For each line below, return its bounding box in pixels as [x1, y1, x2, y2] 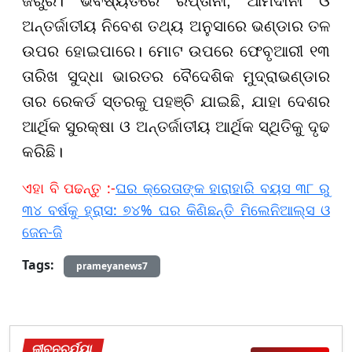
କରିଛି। [22, 142, 63, 160]
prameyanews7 [76, 258, 148, 273]
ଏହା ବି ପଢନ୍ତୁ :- [22, 178, 115, 197]
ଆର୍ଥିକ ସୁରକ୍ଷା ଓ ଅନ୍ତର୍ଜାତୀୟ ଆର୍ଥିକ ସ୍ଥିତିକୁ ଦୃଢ [22, 117, 330, 135]
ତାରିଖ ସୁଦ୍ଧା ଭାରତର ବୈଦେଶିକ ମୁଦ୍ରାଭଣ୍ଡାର [22, 67, 330, 85]
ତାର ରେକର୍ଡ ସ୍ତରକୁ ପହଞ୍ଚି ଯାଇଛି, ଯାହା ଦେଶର [22, 92, 330, 110]
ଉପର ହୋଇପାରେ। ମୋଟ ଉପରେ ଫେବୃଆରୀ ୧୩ [22, 42, 330, 60]
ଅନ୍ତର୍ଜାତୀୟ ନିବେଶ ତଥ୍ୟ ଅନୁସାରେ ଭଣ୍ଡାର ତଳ [22, 16, 330, 35]
